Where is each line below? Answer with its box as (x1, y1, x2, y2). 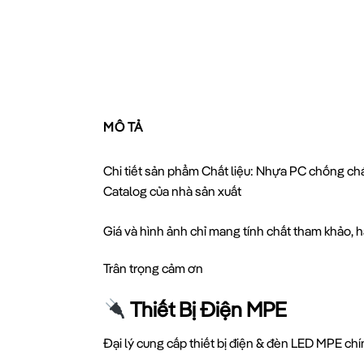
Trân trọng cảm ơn (103, 260, 203, 277)
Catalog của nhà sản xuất (103, 183, 241, 200)
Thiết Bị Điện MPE (127, 295, 288, 323)
